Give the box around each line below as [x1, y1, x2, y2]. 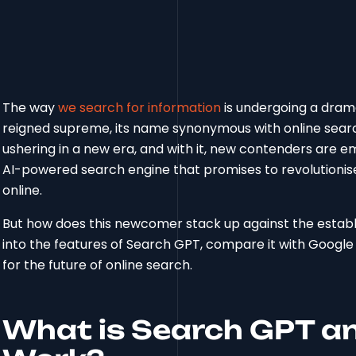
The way [2, 99, 59, 118]
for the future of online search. [2, 256, 193, 275]
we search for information [58, 99, 222, 118]
